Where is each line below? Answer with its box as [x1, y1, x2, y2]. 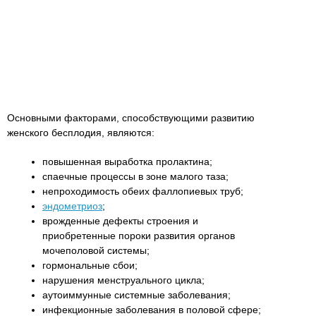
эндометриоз [42, 200, 102, 212]
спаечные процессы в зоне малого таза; [42, 171, 229, 183]
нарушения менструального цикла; [42, 274, 205, 286]
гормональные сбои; [42, 260, 138, 272]
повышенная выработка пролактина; [42, 156, 212, 168]
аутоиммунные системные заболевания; [42, 289, 231, 301]
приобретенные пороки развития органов [42, 230, 235, 242]
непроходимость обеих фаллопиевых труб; [42, 186, 243, 197]
